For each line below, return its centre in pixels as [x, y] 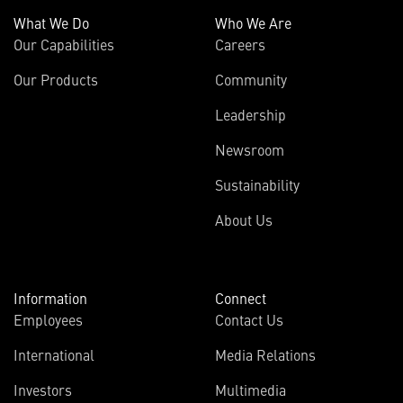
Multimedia [251, 389]
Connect [241, 297]
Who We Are [253, 22]
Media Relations [265, 354]
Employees [48, 319]
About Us [244, 219]
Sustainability [257, 184]
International [54, 354]
